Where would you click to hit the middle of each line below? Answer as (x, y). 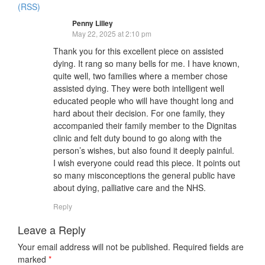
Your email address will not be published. (94, 247)
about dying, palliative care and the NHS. (130, 188)
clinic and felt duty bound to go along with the (138, 138)
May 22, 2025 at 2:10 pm (112, 34)
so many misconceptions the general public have (144, 175)
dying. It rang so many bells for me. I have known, (146, 64)
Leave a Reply (52, 230)
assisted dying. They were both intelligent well (139, 88)
